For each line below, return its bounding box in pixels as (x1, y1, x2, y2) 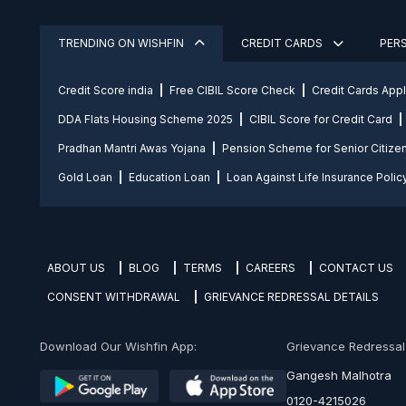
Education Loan (129, 170, 210, 185)
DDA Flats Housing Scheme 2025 (58, 112, 233, 127)
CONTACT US (319, 261, 393, 275)
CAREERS (246, 261, 295, 275)
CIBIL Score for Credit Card (249, 112, 392, 127)
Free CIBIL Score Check (169, 83, 295, 98)
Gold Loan (58, 170, 112, 185)
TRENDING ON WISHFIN (58, 36, 187, 51)
